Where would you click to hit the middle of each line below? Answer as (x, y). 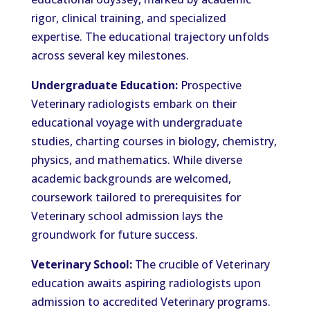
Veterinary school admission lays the (127, 216)
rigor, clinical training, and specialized (128, 18)
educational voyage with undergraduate (136, 122)
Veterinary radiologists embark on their (134, 104)
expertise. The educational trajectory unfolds (150, 37)
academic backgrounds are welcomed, (131, 179)
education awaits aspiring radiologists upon (146, 283)
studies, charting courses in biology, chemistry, (154, 141)
